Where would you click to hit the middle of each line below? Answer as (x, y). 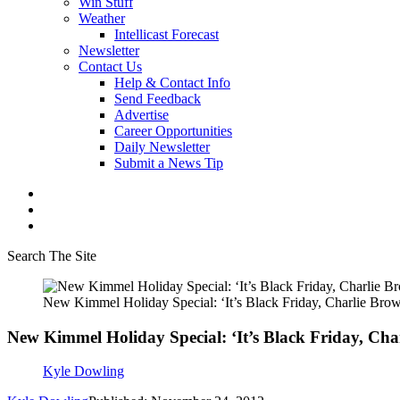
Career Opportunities (173, 131)
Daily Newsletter (162, 147)
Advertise (142, 115)
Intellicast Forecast (167, 34)
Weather (102, 18)
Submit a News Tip (169, 163)
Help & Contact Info (172, 83)
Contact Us (110, 67)
